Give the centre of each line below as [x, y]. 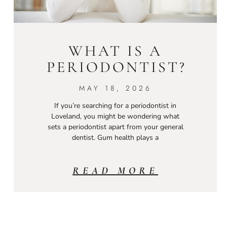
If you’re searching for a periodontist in [116, 105]
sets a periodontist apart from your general [115, 127]
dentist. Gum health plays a [116, 137]
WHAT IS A [116, 51]
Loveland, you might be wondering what [116, 116]
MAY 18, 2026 [115, 88]
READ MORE [116, 171]
